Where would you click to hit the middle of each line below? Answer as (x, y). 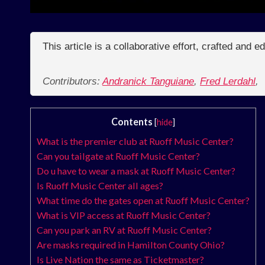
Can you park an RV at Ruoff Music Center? (124, 230)
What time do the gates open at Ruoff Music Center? (143, 201)
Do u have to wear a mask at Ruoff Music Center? (136, 171)
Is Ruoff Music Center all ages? (100, 186)
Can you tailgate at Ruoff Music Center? (118, 156)
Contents (132, 122)
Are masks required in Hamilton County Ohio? (131, 245)
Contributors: (72, 82)
